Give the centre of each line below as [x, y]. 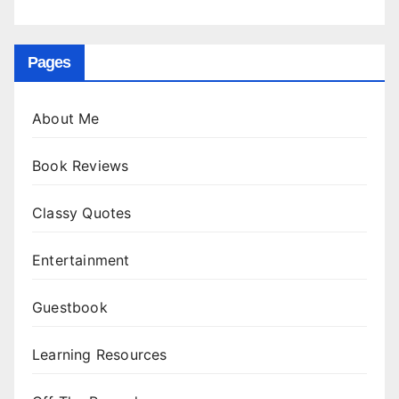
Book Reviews [81, 166]
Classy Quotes [82, 213]
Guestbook [70, 308]
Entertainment [81, 261]
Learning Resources [100, 355]
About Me [66, 119]
